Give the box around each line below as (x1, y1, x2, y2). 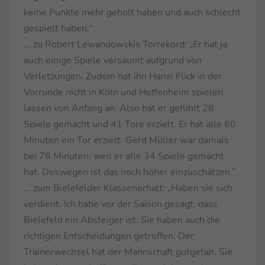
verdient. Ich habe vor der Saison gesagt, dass (24, 197, 218, 211)
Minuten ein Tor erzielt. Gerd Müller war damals (24, 133, 229, 147)
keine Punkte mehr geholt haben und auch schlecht (24, 5, 241, 19)
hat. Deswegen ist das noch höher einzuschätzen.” (24, 165, 235, 179)
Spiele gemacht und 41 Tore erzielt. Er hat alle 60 (24, 117, 236, 131)
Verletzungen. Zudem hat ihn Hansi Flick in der (24, 69, 222, 83)
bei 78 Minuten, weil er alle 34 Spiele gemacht (24, 149, 224, 163)
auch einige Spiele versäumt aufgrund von (24, 53, 202, 67)
